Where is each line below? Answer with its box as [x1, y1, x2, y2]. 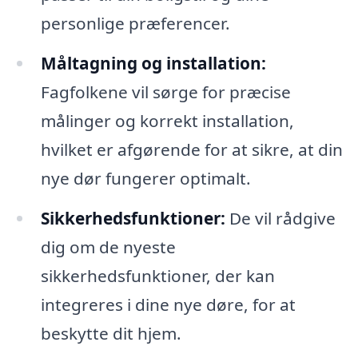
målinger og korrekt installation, [40, 109, 294, 132]
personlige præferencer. [40, 12, 230, 35]
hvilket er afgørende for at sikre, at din [40, 137, 343, 161]
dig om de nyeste [40, 235, 176, 258]
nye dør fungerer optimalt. [40, 166, 251, 189]
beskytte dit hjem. [40, 321, 181, 344]
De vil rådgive [225, 206, 336, 229]
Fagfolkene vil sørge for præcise [40, 80, 291, 103]
